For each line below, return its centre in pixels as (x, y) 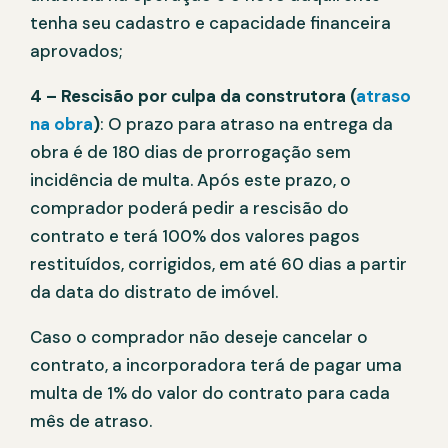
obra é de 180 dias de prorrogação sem (190, 152)
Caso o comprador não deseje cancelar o (199, 337)
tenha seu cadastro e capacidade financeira (210, 23)
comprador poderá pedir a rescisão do (189, 208)
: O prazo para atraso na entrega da (246, 124)
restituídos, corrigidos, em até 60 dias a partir (218, 264)
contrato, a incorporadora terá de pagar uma (216, 365)
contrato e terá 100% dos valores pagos (195, 236)
